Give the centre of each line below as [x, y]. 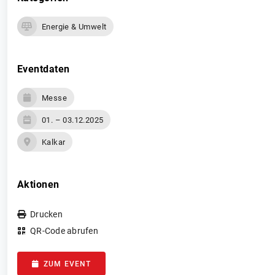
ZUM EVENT [68, 264]
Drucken [46, 214]
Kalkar [54, 142]
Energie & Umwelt [74, 26]
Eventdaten [44, 69]
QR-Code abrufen [64, 231]
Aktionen [38, 184]
